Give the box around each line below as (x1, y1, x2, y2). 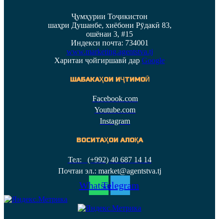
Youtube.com (94, 106, 136, 114)
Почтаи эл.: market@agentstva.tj (58, 166, 161, 175)
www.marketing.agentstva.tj (66, 47, 153, 56)
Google (142, 56, 165, 65)
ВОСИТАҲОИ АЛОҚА (76, 136, 143, 145)
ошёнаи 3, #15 (86, 29, 133, 38)
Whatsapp (79, 179, 119, 191)
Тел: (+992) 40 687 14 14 (67, 155, 152, 164)
